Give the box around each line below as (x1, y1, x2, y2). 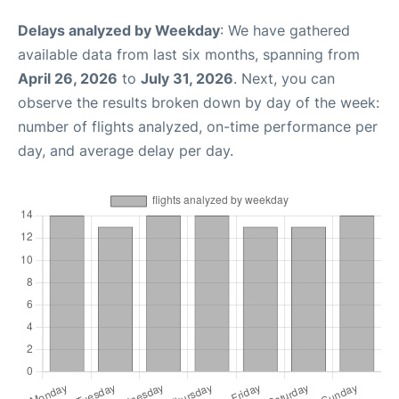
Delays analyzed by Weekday (18, 21, 220, 39)
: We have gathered (220, 21, 350, 39)
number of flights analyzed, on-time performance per (18, 118, 378, 135)
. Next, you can (233, 69, 335, 87)
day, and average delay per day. (18, 142, 233, 159)
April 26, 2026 (18, 69, 118, 87)
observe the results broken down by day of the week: (18, 94, 379, 111)
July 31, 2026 (141, 69, 233, 87)
